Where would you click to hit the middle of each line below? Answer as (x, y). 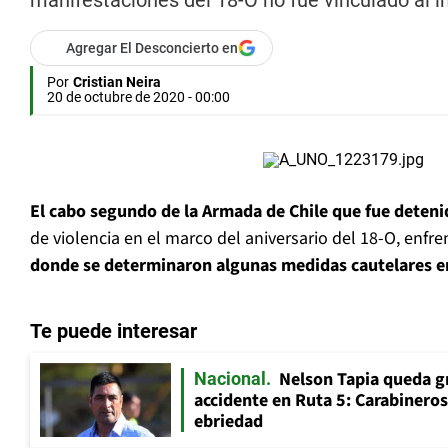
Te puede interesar (113, 331)
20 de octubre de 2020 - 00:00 (138, 97)
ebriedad (228, 422)
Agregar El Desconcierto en (152, 48)
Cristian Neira (117, 82)
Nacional (230, 379)
